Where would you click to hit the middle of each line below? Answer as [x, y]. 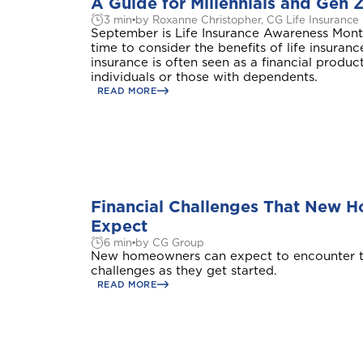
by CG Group [170, 242]
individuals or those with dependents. [204, 77]
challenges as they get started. [184, 271]
